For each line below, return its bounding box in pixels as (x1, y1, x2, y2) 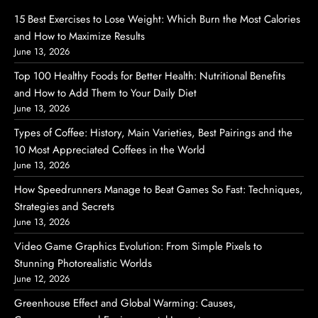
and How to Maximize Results (14, 28, 145, 44)
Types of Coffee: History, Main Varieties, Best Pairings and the (14, 125, 292, 141)
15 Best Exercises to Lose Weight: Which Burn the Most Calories (14, 11, 300, 27)
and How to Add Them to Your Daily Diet (14, 85, 197, 101)
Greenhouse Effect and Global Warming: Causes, (14, 295, 236, 311)
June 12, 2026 (14, 272, 70, 285)
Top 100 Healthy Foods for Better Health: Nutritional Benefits (14, 68, 285, 84)
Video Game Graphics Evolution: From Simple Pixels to (14, 238, 262, 254)
